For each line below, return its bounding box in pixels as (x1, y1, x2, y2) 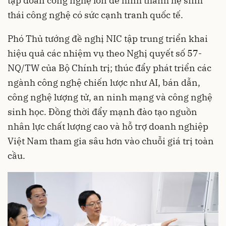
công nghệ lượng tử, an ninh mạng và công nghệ (8, 91, 212, 103)
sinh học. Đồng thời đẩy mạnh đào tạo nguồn (8, 106, 197, 118)
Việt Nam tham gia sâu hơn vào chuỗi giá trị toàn (8, 135, 214, 147)
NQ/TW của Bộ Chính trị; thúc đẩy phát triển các (8, 62, 211, 74)
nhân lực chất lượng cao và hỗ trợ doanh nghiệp (8, 121, 208, 133)
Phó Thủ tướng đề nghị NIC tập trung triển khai (8, 33, 208, 45)
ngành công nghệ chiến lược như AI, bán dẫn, (8, 77, 200, 89)
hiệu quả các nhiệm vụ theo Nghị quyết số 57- (8, 47, 202, 60)
